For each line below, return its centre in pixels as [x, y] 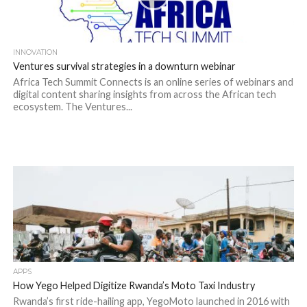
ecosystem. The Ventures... [72, 107]
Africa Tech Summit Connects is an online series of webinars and [153, 82]
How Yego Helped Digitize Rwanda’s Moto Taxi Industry [134, 285]
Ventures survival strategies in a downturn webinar [124, 66]
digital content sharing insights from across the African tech [144, 94]
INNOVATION [35, 52]
